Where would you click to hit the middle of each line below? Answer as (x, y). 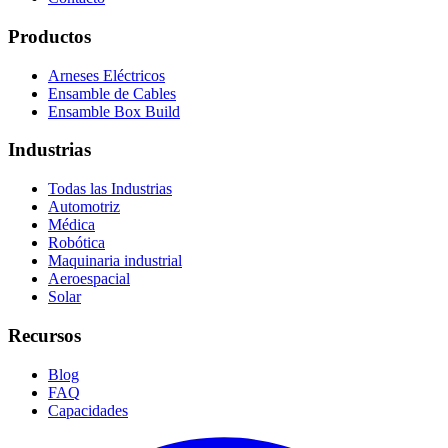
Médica (71, 225)
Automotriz (84, 207)
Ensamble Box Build (114, 111)
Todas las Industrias (110, 189)
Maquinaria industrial (115, 261)
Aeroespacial (89, 279)
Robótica (76, 243)
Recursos (44, 335)
